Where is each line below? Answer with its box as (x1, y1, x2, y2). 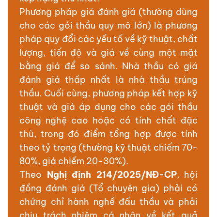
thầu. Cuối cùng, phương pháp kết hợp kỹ (19, 88, 198, 99)
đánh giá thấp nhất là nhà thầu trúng (19, 74, 198, 86)
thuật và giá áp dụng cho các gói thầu (19, 101, 198, 113)
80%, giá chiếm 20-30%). (19, 155, 128, 167)
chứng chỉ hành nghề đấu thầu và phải (19, 196, 198, 208)
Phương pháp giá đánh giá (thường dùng (19, 6, 198, 18)
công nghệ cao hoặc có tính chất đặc (19, 115, 198, 126)
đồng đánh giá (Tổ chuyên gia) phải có (19, 183, 198, 194)
